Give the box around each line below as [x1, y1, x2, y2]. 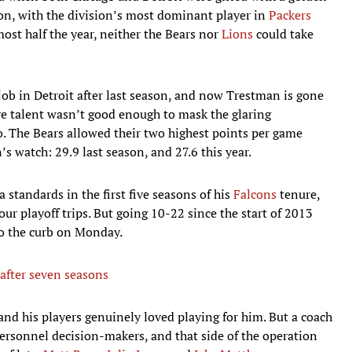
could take [253, 24, 313, 42]
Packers [269, 5, 311, 24]
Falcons [233, 185, 277, 203]
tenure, [277, 185, 320, 203]
